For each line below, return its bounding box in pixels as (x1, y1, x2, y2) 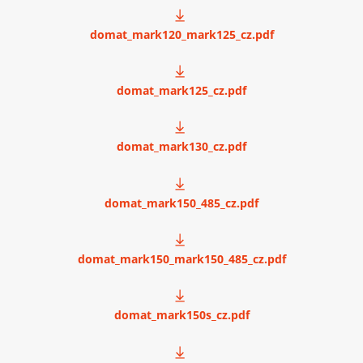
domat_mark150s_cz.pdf (113, 307, 250, 323)
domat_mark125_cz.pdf (117, 82, 246, 98)
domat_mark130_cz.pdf (117, 139, 246, 155)
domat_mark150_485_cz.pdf (105, 194, 258, 211)
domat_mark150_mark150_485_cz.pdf (77, 250, 286, 267)
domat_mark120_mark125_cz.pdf (89, 26, 274, 42)
